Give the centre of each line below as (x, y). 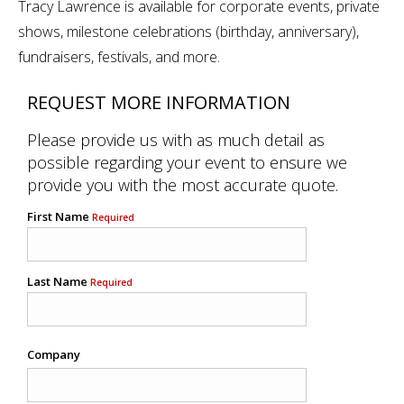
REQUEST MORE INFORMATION (159, 102)
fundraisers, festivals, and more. (119, 57)
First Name (60, 216)
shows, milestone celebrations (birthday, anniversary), (188, 32)
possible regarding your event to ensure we (187, 162)
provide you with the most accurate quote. (183, 184)
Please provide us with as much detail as (176, 139)
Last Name (59, 281)
